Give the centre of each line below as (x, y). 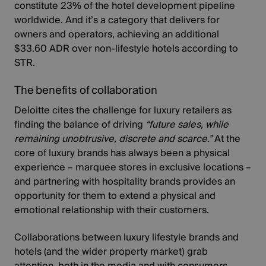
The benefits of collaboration (86, 90)
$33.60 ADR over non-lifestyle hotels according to (126, 48)
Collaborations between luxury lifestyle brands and (127, 237)
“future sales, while (186, 124)
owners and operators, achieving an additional (117, 34)
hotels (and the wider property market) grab (111, 251)
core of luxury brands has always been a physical (122, 153)
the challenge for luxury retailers (148, 110)
